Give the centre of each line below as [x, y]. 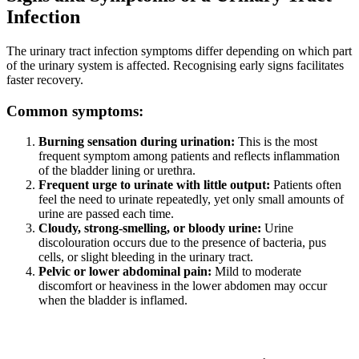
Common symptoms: [75, 111]
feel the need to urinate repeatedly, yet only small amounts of [191, 200]
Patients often [306, 185]
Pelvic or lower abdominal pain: [125, 272]
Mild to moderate [256, 272]
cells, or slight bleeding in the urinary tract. [146, 257]
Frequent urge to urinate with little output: [154, 185]
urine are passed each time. [106, 214]
